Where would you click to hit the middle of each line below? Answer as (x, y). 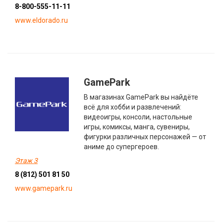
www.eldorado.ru (41, 20)
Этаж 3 (26, 160)
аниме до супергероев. (122, 146)
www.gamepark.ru (44, 188)
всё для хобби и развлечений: (133, 107)
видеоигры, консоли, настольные (138, 117)
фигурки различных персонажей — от (145, 137)
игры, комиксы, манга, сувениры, (137, 127)
